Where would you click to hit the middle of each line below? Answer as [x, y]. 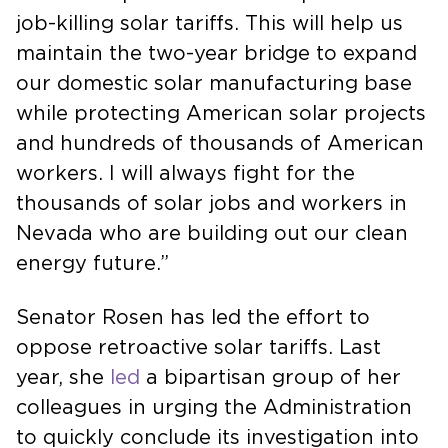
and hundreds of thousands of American [220, 143]
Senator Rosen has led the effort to [193, 317]
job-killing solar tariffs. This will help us [209, 23]
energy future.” [92, 263]
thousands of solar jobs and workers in [211, 203]
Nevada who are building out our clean [212, 233]
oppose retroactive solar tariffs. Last [198, 347]
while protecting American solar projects [221, 113]
